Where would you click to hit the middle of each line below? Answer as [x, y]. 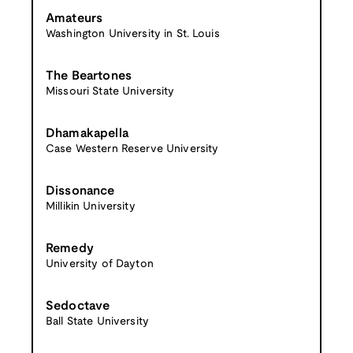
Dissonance [80, 191]
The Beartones [89, 76]
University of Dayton [100, 264]
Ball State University [97, 321]
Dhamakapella [87, 133]
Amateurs [74, 18]
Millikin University [91, 206]
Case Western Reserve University [132, 149]
